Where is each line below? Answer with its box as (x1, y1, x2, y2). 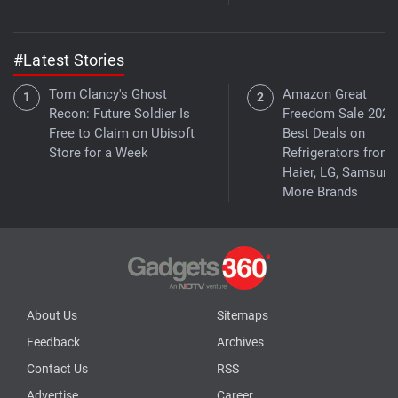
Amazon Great (283, 85, 367, 102)
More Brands (283, 183, 358, 200)
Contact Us (27, 362, 88, 377)
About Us (27, 308, 77, 323)
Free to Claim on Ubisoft (49, 124, 195, 141)
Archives (217, 335, 264, 350)
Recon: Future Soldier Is (49, 105, 190, 122)
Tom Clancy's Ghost (49, 85, 167, 102)
